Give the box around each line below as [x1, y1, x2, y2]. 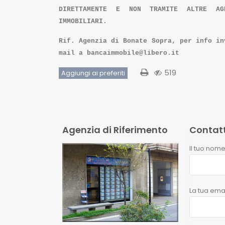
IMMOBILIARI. [59, 17, 107, 25]
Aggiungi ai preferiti [61, 68, 125, 78]
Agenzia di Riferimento [62, 123, 168, 136]
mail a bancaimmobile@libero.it [59, 49, 179, 57]
